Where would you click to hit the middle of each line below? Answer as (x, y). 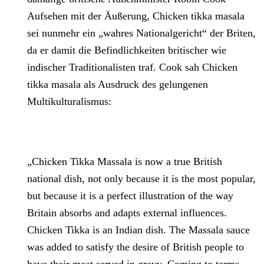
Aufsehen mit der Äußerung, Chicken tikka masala (136, 16)
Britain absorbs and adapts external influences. (127, 213)
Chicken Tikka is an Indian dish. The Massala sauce (139, 230)
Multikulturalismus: (70, 102)
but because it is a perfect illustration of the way (131, 196)
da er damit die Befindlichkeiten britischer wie (127, 50)
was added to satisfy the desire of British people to (136, 247)
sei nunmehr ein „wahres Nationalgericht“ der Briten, (142, 33)
